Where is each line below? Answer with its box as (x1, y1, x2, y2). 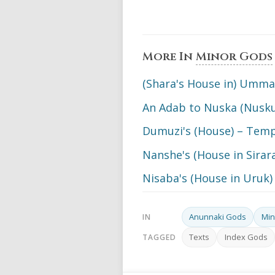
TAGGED (142, 232, 176, 243)
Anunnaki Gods (189, 211, 247, 223)
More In (142, 49, 196, 65)
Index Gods (224, 231, 268, 243)
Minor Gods (196, 49, 273, 65)
